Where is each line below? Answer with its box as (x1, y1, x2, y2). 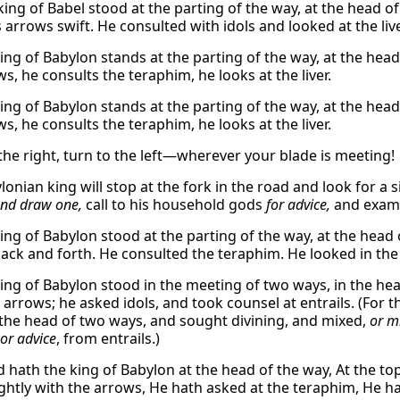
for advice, (266, 195, 330, 214)
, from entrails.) (56, 329, 160, 348)
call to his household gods (82, 195, 266, 214)
